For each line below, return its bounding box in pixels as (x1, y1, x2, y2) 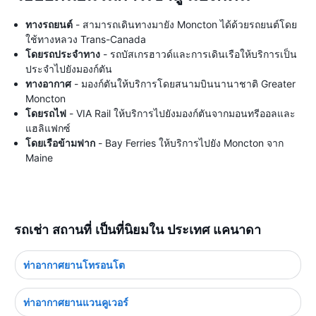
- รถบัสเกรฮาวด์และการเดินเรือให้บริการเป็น (100, 48, 297, 60)
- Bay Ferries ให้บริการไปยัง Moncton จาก (95, 137, 284, 149)
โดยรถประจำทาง (25, 48, 100, 60)
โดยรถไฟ (25, 107, 66, 119)
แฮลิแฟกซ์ (25, 122, 71, 134)
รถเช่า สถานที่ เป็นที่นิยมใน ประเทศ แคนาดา (14, 221, 261, 238)
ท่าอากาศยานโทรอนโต (23, 258, 125, 271)
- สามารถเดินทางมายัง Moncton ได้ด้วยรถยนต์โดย (73, 18, 297, 30)
